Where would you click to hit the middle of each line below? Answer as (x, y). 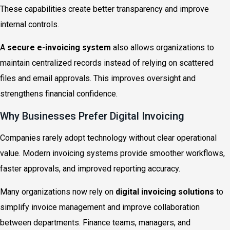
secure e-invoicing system (59, 47)
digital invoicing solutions (165, 192)
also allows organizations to (162, 47)
